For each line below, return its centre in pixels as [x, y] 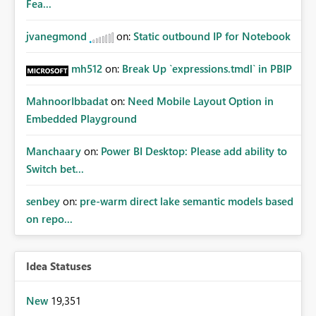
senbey [43, 201]
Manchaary [54, 151]
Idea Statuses [59, 266]
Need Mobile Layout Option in [201, 101]
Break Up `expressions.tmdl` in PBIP [207, 69]
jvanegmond [56, 36]
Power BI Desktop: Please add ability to [194, 151]
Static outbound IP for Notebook [212, 36]
